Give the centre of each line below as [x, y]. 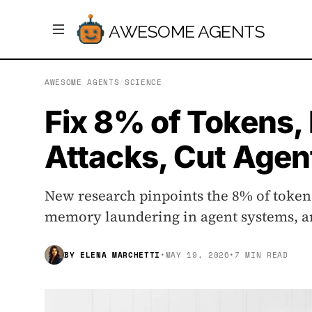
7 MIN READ [262, 255]
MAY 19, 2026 [197, 255]
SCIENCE [143, 82]
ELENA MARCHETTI [120, 255]
